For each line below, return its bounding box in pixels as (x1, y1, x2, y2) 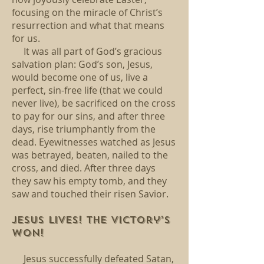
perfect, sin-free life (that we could (12, 84, 163, 97)
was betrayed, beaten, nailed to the (12, 148, 168, 161)
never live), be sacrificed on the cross (12, 97, 176, 110)
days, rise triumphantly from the (12, 123, 156, 136)
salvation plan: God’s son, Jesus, (12, 58, 153, 71)
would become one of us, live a (12, 71, 148, 84)
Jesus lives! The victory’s (12, 214, 170, 226)
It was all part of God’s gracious (12, 45, 162, 58)
